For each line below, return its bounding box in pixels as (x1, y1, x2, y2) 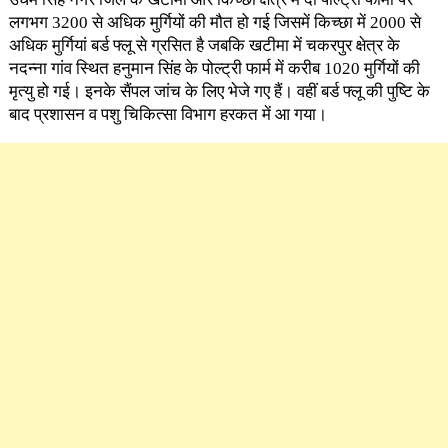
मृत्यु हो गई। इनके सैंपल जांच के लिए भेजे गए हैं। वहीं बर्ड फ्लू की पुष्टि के (8, 81, 430, 101)
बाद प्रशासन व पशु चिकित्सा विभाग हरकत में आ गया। (8, 104, 327, 124)
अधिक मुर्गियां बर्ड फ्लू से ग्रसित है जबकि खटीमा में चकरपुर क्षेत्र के (8, 35, 400, 55)
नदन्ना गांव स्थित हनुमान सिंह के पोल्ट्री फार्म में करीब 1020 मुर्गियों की (8, 58, 420, 78)
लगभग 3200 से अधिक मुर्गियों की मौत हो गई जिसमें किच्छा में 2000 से (8, 12, 421, 32)
